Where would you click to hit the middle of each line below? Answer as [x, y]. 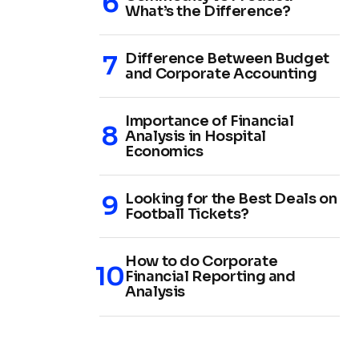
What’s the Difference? [208, 11]
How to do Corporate [202, 261]
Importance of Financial [210, 121]
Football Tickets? [187, 214]
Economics [164, 151]
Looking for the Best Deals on [231, 198]
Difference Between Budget [227, 58]
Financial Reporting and [210, 276]
